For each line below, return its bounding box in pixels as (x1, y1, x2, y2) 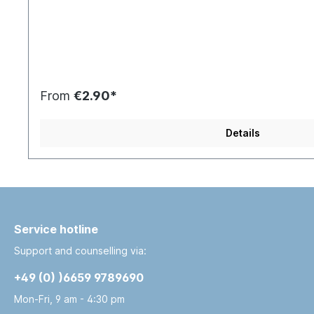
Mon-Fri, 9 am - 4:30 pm (14, 293, 125, 306)
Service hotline (14, 222, 98, 237)
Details (225, 127, 260, 139)
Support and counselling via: (14, 245, 146, 257)
